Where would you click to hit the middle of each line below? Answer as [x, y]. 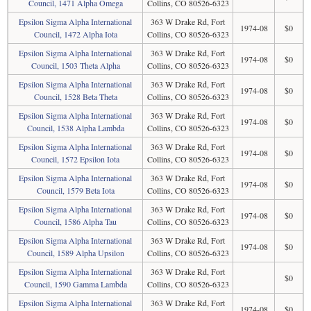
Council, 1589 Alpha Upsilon [75, 253]
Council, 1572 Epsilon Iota [75, 159]
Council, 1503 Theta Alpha [75, 65]
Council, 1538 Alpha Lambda [75, 128]
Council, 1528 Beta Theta [75, 96]
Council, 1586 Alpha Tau [75, 221]
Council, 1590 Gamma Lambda [75, 284]
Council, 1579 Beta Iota [75, 190]
